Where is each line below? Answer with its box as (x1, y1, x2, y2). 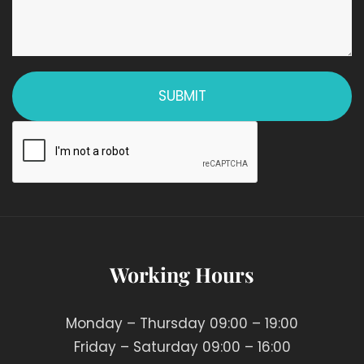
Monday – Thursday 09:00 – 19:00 (66, 314, 298, 334)
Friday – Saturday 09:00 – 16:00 (73, 337, 291, 357)
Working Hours (110, 261, 254, 288)
